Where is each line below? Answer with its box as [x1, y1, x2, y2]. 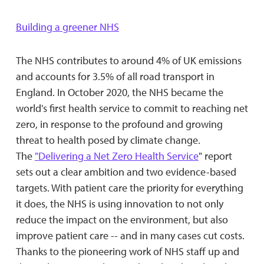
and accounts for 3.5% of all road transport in [15, 69, 214, 83]
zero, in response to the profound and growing [15, 117, 223, 131]
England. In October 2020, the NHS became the [15, 85, 223, 99]
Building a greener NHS [15, 19, 119, 34]
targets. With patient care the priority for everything [15, 180, 243, 194]
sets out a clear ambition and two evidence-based [15, 164, 236, 179]
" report [198, 148, 232, 163]
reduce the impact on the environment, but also [15, 212, 228, 226]
